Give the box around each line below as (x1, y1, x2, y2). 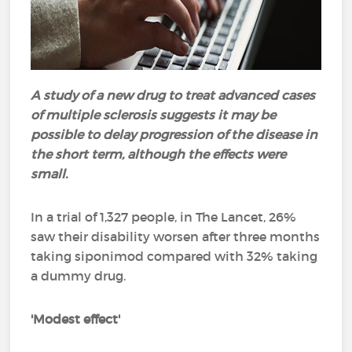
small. (31, 166, 68, 181)
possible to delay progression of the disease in (31, 126, 318, 142)
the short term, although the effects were (31, 146, 287, 162)
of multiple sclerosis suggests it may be (31, 107, 277, 123)
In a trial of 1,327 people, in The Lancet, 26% (31, 209, 297, 225)
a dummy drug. (31, 268, 126, 284)
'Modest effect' (31, 311, 121, 327)
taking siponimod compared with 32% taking (31, 248, 318, 264)
